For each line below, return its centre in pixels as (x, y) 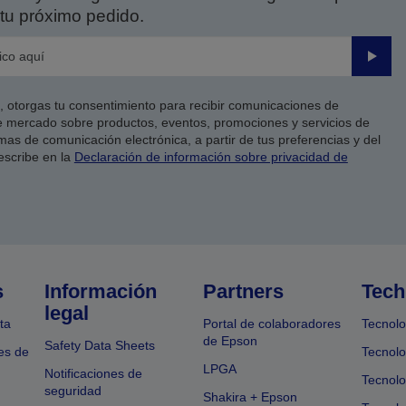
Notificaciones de (94, 373)
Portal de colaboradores (271, 324)
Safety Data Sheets (100, 345)
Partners (243, 291)
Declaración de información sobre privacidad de (211, 157)
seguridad (73, 391)
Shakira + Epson (250, 397)
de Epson (230, 341)
